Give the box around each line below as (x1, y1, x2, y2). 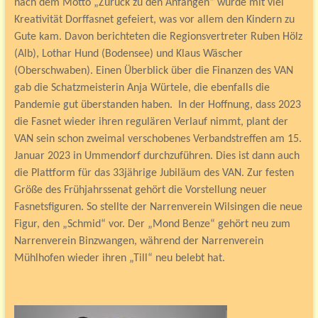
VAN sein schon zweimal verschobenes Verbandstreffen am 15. (13, 133, 302, 145)
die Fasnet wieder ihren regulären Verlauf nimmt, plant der (13, 116, 288, 128)
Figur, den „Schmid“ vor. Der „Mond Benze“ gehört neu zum (13, 219, 290, 230)
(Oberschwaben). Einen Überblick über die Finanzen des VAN (13, 65, 293, 77)
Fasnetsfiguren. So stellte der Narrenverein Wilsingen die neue (13, 202, 302, 213)
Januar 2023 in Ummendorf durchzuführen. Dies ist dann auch (13, 150, 300, 162)
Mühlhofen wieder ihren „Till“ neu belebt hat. (13, 253, 225, 264)
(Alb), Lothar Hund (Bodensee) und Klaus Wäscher (13, 48, 243, 60)
